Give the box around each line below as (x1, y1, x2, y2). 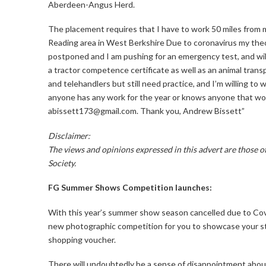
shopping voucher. (47, 234, 116, 245)
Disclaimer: (47, 130, 90, 141)
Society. (47, 157, 76, 168)
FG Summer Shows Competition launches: (47, 182, 212, 193)
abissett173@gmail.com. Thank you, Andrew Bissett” (47, 106, 245, 116)
